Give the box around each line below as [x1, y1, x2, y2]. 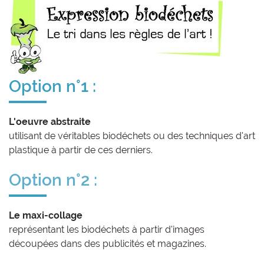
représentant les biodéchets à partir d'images [9, 223, 204, 235]
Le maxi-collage [9, 209, 82, 221]
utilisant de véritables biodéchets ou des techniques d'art [9, 130, 255, 141]
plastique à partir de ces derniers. [9, 144, 153, 156]
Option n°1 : [9, 76, 96, 96]
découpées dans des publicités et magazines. [9, 237, 206, 249]
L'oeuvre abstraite [9, 115, 91, 127]
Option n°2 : [9, 170, 97, 190]
